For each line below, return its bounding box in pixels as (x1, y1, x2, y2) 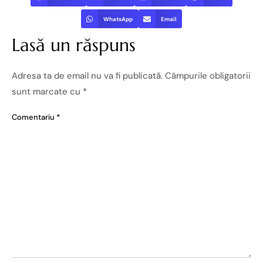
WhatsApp (103, 15, 133, 23)
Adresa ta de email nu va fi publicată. (12, 70, 163, 82)
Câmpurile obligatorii (165, 70, 251, 82)
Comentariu (12, 112, 56, 122)
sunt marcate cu (12, 86, 83, 98)
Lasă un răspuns (12, 34, 136, 56)
